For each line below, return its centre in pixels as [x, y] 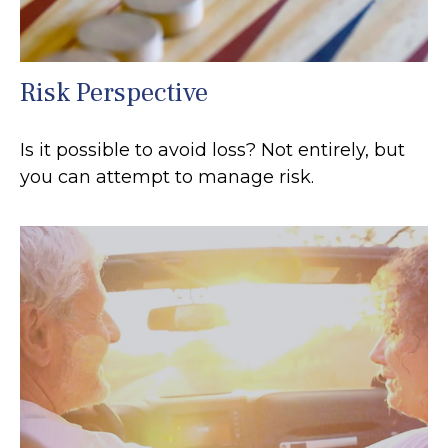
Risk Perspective [114, 92]
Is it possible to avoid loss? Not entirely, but [212, 149]
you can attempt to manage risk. [167, 176]
